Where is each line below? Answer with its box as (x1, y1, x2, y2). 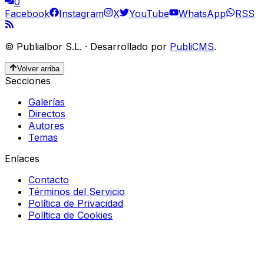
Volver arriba (17, 64, 60, 73)
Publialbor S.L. (16, 40, 82, 52)
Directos (28, 108, 65, 120)
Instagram (59, 7, 104, 19)
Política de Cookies (28, 209, 113, 221)
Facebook (5, 7, 49, 19)
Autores (28, 120, 64, 131)
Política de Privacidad (28, 197, 123, 209)
